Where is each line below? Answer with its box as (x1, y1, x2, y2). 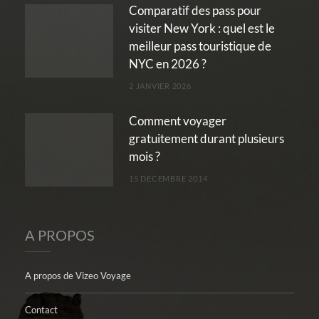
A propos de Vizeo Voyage (25, 269, 131, 281)
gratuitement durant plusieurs (129, 131, 284, 147)
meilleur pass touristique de (129, 38, 271, 53)
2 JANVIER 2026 (129, 80, 192, 90)
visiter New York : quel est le (129, 20, 275, 36)
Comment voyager (129, 113, 226, 129)
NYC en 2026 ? (129, 56, 206, 71)
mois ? (129, 149, 160, 164)
